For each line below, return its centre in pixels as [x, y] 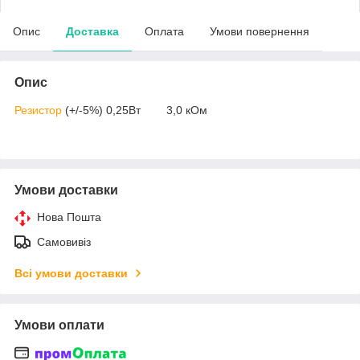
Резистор [38, 110]
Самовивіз [64, 241]
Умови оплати [59, 325]
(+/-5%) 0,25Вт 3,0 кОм [135, 110]
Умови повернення [260, 31]
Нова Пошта [69, 217]
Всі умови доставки [71, 273]
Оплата [164, 31]
